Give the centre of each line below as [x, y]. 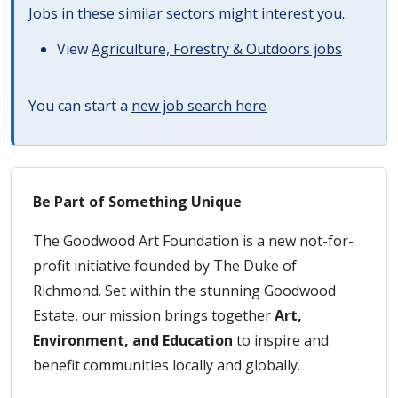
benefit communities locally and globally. [167, 365]
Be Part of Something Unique [137, 202]
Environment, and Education [133, 340]
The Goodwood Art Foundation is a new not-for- [193, 241]
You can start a [80, 106]
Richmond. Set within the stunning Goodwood [184, 291]
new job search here [199, 106]
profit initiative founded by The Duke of [165, 266]
